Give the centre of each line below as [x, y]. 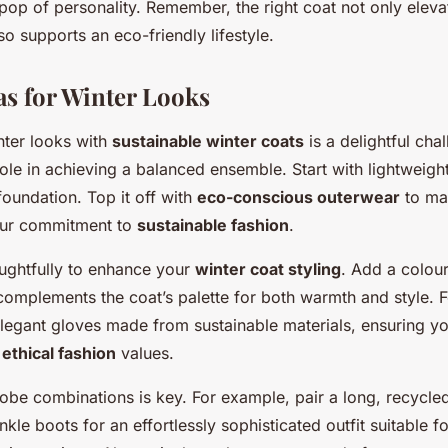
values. [145, 353]
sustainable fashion [213, 225]
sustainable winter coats [208, 141]
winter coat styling [268, 269]
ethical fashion [59, 353]
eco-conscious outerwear [298, 197]
